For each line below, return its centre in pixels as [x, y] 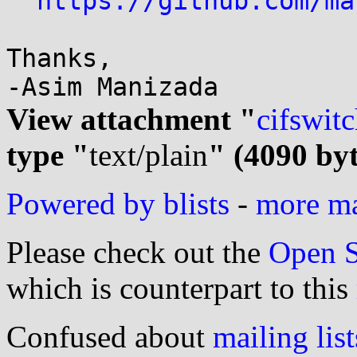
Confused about [110, 337]
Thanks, [59, 58]
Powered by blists [118, 204]
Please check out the [137, 252]
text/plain [149, 155]
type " [48, 155]
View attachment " [131, 119]
